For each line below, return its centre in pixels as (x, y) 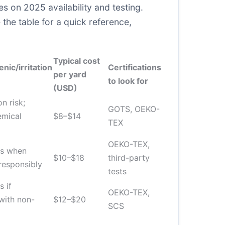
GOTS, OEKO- (134, 109)
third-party (129, 158)
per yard (70, 74)
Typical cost (77, 61)
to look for (128, 81)
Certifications (135, 67)
